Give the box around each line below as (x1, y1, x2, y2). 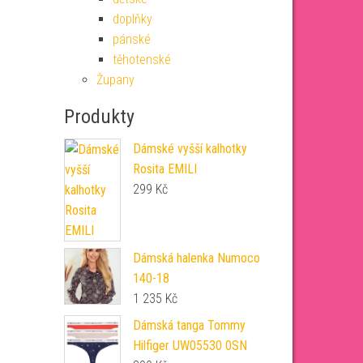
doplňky (112, 11, 152, 27)
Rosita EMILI (132, 161, 197, 177)
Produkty (63, 105, 135, 128)
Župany (96, 72, 135, 88)
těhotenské (112, 52, 171, 67)
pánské (112, 32, 151, 47)
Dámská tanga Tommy (132, 318, 246, 333)
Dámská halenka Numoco (132, 250, 260, 266)
